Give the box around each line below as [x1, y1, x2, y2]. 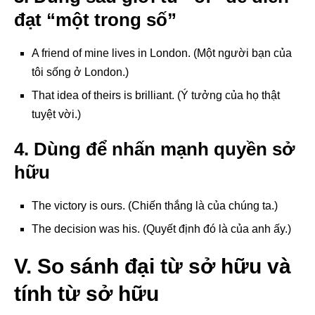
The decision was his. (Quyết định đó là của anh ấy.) [32, 222, 291, 235]
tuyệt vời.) [32, 108, 81, 120]
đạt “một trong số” [14, 8, 176, 30]
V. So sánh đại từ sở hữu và [14, 254, 291, 278]
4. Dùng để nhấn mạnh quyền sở [14, 138, 295, 160]
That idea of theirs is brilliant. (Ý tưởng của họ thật [32, 89, 280, 101]
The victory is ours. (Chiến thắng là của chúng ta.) [32, 199, 278, 212]
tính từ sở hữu [14, 281, 159, 305]
